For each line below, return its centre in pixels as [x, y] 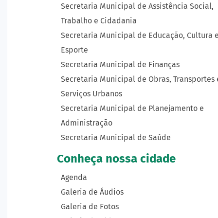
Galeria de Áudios [92, 192]
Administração [87, 123]
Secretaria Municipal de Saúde [116, 137]
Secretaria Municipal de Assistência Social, [137, 6]
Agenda [74, 177]
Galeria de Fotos [90, 207]
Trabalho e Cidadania [99, 21]
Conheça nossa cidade [116, 159]
